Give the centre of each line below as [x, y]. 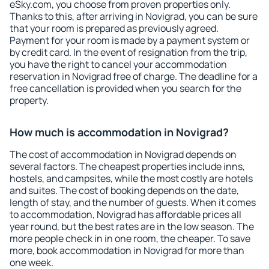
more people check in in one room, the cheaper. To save [130, 238]
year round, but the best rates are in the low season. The [132, 226]
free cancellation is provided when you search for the [125, 88]
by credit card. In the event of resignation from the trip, [128, 52]
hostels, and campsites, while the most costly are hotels [131, 178]
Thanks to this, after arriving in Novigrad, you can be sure [134, 16]
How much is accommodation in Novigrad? [119, 132]
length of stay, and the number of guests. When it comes [133, 202]
